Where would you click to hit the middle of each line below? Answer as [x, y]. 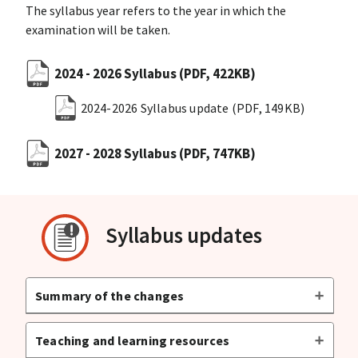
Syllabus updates [183, 235]
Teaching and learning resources [132, 340]
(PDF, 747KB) [217, 154]
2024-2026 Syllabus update [156, 107]
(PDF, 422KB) [217, 73]
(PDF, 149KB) [268, 107]
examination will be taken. [97, 30]
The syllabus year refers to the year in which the [155, 11]
